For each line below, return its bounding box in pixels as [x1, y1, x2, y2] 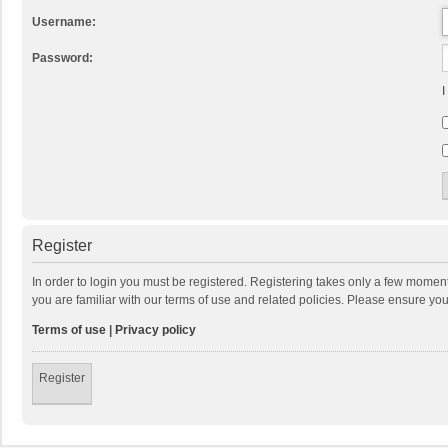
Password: [32, 50, 93, 65]
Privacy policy [115, 322, 196, 337]
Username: [32, 14, 96, 29]
